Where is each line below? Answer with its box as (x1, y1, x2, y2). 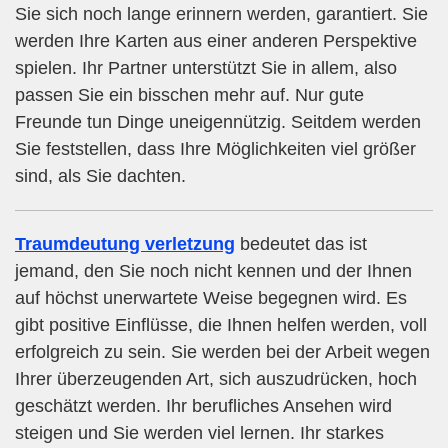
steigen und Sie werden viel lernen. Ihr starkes (15, 423, 384, 444)
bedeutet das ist (235, 234, 367, 255)
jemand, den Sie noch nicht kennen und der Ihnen (15, 261, 412, 282)
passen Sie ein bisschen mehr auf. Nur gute (15, 85, 364, 106)
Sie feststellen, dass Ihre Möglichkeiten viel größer (15, 139, 416, 160)
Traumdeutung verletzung (15, 234, 235, 255)
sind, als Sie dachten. (15, 166, 186, 187)
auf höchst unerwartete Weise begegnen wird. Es (15, 288, 407, 309)
